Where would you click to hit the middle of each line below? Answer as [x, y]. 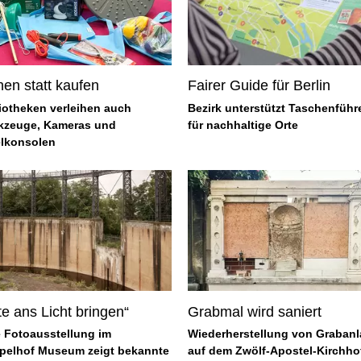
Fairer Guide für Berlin [259, 86]
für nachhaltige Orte [243, 124]
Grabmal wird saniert [254, 311]
